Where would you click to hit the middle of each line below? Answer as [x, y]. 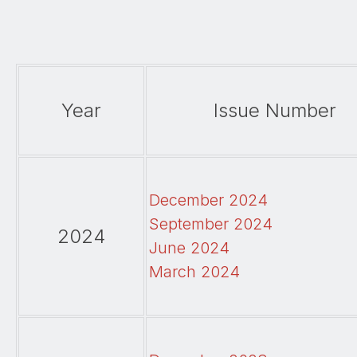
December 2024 [208, 200]
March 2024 [194, 272]
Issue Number [275, 111]
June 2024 [189, 248]
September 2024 [211, 224]
